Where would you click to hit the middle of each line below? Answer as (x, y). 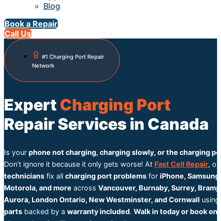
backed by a (45, 212)
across (85, 188)
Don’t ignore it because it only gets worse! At (79, 164)
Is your (16, 152)
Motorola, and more (38, 188)
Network (43, 66)
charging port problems (106, 176)
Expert (32, 105)
